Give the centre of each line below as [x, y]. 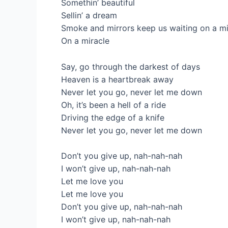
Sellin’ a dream [89, 16]
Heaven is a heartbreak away [117, 79]
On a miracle [85, 41]
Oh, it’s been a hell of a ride [113, 105]
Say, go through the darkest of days [131, 66]
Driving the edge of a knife [113, 117]
